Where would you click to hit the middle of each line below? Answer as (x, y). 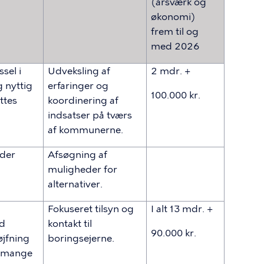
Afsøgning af (78, 155)
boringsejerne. (81, 238)
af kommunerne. (86, 130)
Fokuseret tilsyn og (91, 209)
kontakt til (70, 224)
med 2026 (175, 46)
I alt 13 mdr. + (182, 209)
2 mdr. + (171, 71)
